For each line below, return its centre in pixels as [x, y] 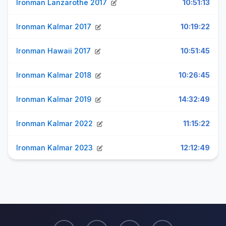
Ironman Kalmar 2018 [55, 75]
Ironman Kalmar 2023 [55, 148]
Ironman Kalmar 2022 [55, 123]
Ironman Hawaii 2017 [54, 51]
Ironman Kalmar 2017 [55, 26]
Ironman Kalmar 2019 [55, 99]
